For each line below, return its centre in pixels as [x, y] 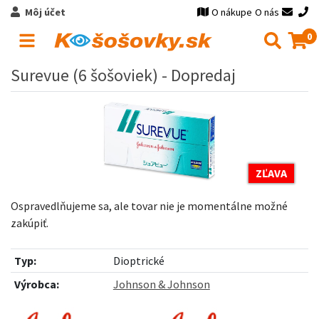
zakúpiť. [30, 223]
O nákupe [232, 12]
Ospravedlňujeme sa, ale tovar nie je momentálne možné [149, 206]
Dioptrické [138, 261]
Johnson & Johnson [161, 284]
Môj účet [45, 12]
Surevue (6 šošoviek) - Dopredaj [123, 75]
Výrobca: [36, 284]
